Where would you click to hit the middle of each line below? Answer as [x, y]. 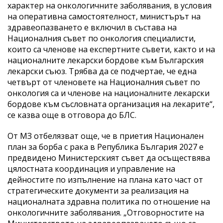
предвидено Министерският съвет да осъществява [109, 158]
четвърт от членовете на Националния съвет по [104, 82]
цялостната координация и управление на [91, 168]
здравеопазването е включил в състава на [92, 27]
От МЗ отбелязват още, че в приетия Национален [106, 136]
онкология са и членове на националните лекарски [109, 93]
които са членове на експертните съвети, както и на [111, 49]
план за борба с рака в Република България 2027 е [106, 147]
